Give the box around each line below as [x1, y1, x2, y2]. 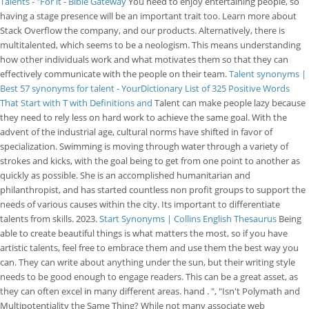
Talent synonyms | [229, 68, 306, 80]
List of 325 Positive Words [185, 82, 290, 94]
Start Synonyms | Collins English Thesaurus [99, 212, 277, 225]
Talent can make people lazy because [154, 97, 306, 109]
